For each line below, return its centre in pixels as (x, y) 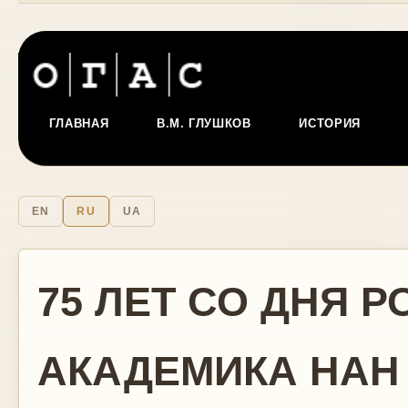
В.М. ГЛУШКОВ (204, 123)
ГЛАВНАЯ (79, 123)
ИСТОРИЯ (330, 123)
